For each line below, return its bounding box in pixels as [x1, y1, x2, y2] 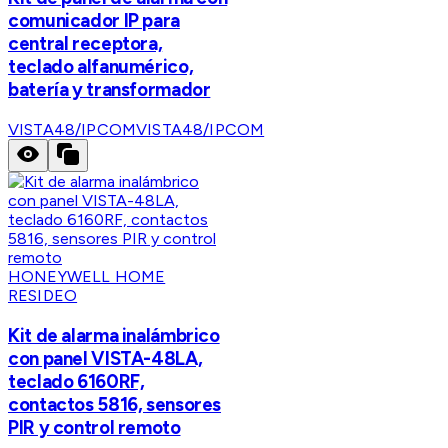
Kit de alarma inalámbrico [8, 323, 220, 347]
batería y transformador [8, 78, 211, 102]
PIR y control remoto [8, 415, 181, 439]
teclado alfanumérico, [8, 55, 194, 79]
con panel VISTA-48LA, [8, 346, 203, 370]
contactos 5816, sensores [8, 392, 222, 416]
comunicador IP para [8, 9, 180, 33]
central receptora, [8, 32, 163, 56]
